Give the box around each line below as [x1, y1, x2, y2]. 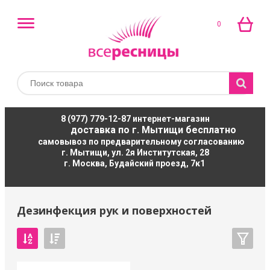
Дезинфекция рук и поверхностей [17, 203, 212, 218]
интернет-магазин [130, 114, 210, 124]
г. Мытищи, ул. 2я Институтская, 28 [61, 148, 209, 157]
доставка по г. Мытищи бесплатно [34, 124, 236, 136]
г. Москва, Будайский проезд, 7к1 [63, 159, 207, 168]
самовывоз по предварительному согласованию [25, 137, 245, 146]
